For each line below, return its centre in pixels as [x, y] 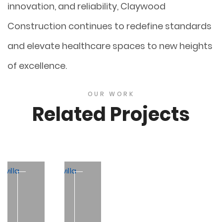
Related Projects [111, 114]
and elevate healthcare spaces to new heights [110, 46]
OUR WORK [111, 94]
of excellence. [37, 65]
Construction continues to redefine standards [110, 26]
